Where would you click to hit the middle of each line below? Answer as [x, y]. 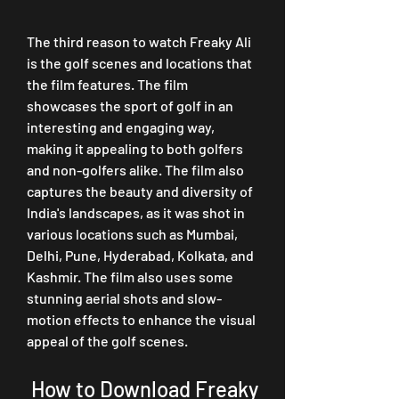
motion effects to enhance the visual [141, 319]
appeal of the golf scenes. [107, 341]
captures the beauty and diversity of [140, 191]
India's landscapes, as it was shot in [136, 212]
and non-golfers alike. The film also [135, 170]
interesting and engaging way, [121, 127]
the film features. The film [107, 84]
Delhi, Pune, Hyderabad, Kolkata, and [140, 255]
